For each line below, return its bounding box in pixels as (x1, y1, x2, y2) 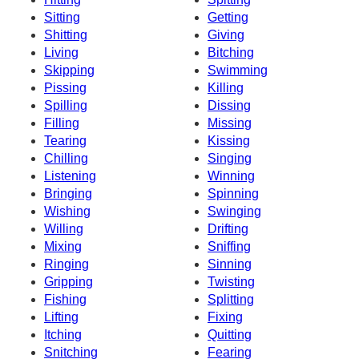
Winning (208, 168, 255, 183)
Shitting (44, 27, 87, 42)
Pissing (44, 80, 87, 95)
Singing (208, 151, 252, 165)
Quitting (208, 327, 252, 341)
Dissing (208, 98, 251, 112)
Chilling (44, 151, 88, 165)
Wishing (44, 204, 91, 218)
